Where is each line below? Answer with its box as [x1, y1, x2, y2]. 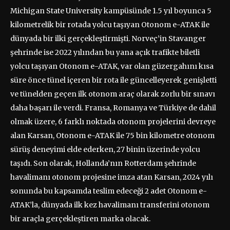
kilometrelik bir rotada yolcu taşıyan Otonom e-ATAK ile [10, 20, 209, 29]
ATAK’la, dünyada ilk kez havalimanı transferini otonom [10, 200, 209, 209]
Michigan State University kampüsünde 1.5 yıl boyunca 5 [10, 6, 212, 15]
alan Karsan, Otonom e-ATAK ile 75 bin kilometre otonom [10, 130, 215, 140]
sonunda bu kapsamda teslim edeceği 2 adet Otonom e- [10, 186, 207, 196]
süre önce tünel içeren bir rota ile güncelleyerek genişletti [10, 75, 217, 85]
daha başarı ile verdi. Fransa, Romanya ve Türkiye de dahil [10, 103, 216, 112]
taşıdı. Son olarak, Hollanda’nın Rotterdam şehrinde [10, 158, 196, 168]
